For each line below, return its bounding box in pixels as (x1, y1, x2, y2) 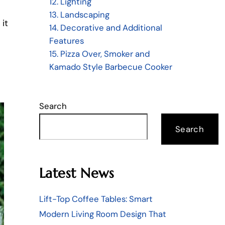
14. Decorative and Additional (49, 22, 162, 34)
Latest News (39, 165, 115, 182)
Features (49, 35, 84, 47)
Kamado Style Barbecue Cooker (49, 61, 172, 73)
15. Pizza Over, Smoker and (49, 48, 150, 60)
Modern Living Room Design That (39, 208, 166, 219)
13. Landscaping (49, 9, 109, 21)
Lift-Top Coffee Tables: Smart (39, 193, 153, 204)
